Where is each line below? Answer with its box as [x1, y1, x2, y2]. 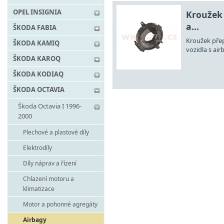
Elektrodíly [23, 143, 52, 152]
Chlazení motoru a [23, 174, 74, 183]
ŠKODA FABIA [13, 23, 56, 32]
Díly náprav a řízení [23, 159, 76, 167]
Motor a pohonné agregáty [23, 200, 97, 208]
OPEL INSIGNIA [13, 7, 61, 16]
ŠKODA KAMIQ [13, 38, 59, 47]
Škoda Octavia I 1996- [18, 101, 81, 110]
